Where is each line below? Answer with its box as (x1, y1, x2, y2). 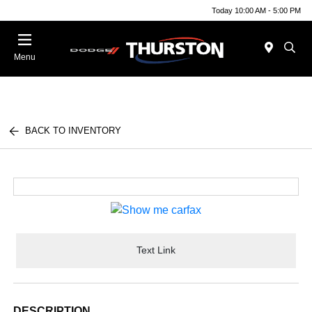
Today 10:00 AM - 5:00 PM (212, 6, 301, 15)
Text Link (136, 244, 175, 256)
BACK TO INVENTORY (25, 125, 122, 136)
